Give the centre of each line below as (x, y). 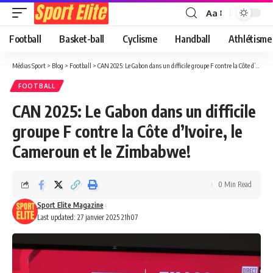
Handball (193, 39)
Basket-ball (82, 39)
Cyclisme (140, 39)
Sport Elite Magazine (70, 205)
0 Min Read (235, 184)
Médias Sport (29, 66)
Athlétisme (250, 39)
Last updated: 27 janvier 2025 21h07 (87, 217)
